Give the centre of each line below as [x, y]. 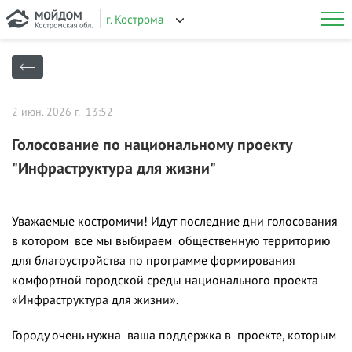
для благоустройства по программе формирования [154, 260]
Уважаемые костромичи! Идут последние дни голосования [175, 221]
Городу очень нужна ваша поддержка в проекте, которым [174, 335]
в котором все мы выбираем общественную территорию [171, 240]
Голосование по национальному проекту [152, 145]
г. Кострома [135, 19]
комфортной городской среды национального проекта [165, 280]
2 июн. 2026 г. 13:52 [62, 112]
